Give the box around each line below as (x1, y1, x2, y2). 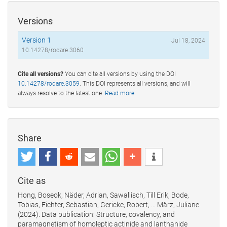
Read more (105, 89, 134, 97)
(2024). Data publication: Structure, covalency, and (18, 210, 175, 218)
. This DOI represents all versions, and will (80, 80, 191, 87)
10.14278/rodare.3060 (22, 46, 84, 54)
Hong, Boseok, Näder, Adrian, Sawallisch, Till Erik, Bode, (18, 191, 189, 199)
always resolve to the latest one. (18, 89, 105, 97)
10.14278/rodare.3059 (18, 80, 80, 87)
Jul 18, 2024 (171, 36, 205, 44)
